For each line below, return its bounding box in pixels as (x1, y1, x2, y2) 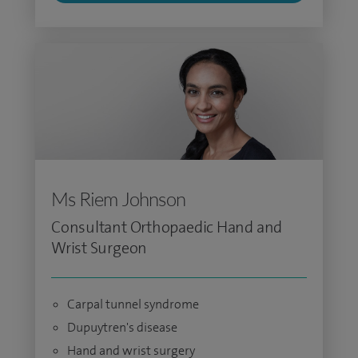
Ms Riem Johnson (51, 187, 185, 211)
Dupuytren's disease (67, 319, 177, 336)
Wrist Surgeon (51, 237, 148, 258)
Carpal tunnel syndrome (67, 296, 199, 312)
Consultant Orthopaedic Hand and (51, 217, 283, 237)
